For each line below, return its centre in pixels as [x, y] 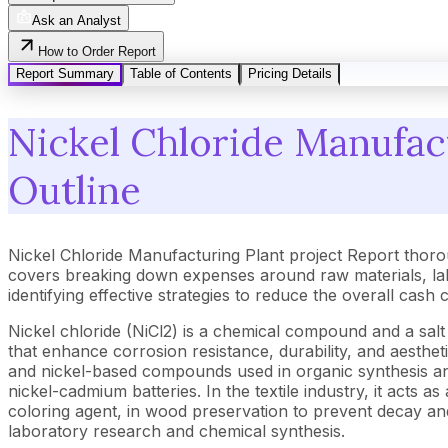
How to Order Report [97, 52]
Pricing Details [290, 74]
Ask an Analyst [76, 21]
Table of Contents [181, 74]
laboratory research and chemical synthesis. [176, 431]
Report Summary [65, 74]
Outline [74, 189]
